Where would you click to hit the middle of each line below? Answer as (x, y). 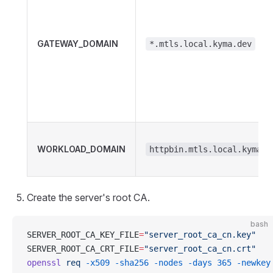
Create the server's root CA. (88, 197)
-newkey (251, 263)
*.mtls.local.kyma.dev (200, 44)
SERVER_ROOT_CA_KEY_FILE (83, 235)
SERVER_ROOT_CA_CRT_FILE (83, 249)
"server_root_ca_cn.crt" (200, 249)
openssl (44, 263)
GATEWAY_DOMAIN (78, 44)
